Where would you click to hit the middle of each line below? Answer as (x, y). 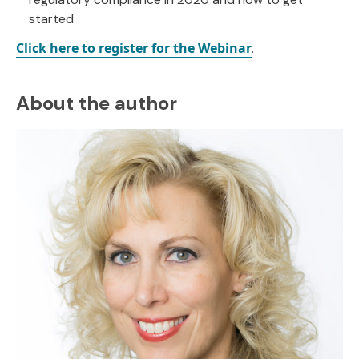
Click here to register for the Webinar (134, 48)
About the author (97, 103)
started (51, 19)
